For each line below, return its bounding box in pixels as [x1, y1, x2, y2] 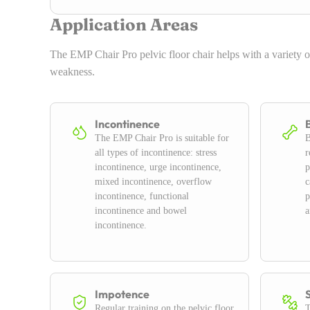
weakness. [50, 66, 95, 78]
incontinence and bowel [95, 206, 187, 217]
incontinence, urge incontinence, [95, 162, 221, 173]
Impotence [95, 287, 149, 302]
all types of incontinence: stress [95, 147, 217, 158]
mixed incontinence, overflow [95, 176, 212, 188]
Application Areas [50, 15, 198, 35]
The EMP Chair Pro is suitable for [95, 133, 229, 144]
